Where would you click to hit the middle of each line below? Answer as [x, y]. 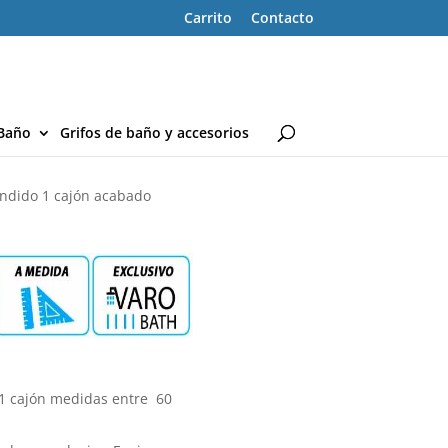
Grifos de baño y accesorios [154, 132]
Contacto [282, 17]
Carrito [207, 17]
